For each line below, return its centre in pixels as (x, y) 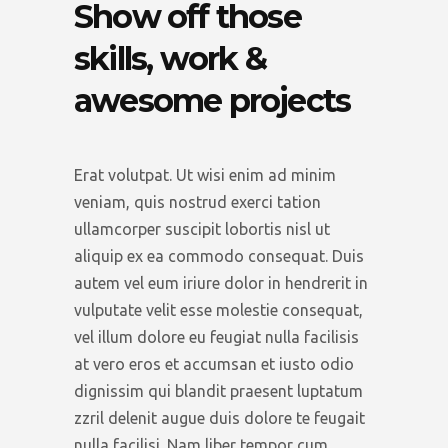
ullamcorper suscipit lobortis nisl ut (202, 229)
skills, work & (170, 58)
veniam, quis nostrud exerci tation (197, 202)
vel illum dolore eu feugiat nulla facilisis (216, 337)
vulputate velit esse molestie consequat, (218, 310)
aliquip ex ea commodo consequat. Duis (219, 256)
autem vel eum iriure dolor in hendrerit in (221, 283)
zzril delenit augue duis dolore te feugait (219, 418)
